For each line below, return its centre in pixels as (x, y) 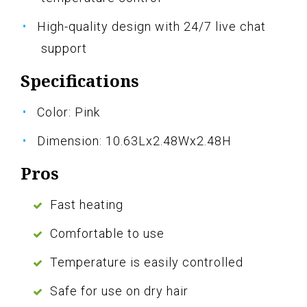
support (64, 49)
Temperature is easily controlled (147, 262)
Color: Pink (69, 112)
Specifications (80, 81)
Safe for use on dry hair (119, 291)
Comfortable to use (107, 234)
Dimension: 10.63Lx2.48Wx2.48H (134, 141)
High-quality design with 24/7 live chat (151, 27)
